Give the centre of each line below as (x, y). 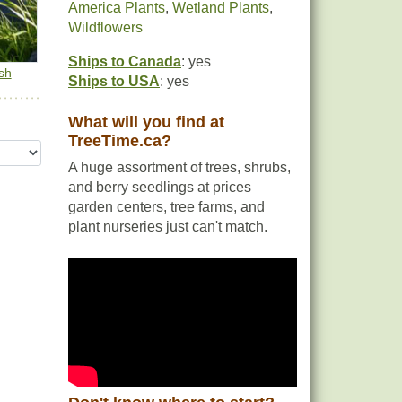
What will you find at (146, 122)
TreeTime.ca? (120, 141)
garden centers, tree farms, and (166, 207)
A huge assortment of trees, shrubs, (179, 167)
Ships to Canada (125, 61)
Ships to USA (114, 81)
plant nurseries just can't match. (168, 227)
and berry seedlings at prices (160, 187)
